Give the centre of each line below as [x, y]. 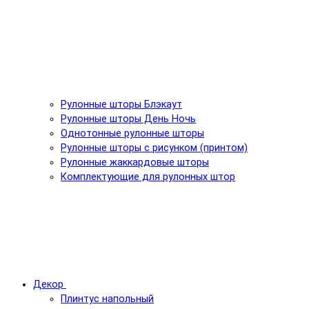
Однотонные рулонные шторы [132, 133]
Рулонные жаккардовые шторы [135, 162]
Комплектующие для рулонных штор [148, 177]
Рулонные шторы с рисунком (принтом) [154, 148]
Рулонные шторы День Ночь [128, 119]
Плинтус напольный [107, 299]
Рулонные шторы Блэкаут [121, 104]
